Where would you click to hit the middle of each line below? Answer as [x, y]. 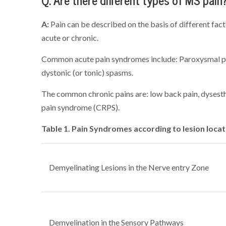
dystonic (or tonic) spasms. [88, 72]
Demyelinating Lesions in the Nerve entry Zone [129, 167]
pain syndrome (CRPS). [81, 107]
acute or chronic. [70, 38]
